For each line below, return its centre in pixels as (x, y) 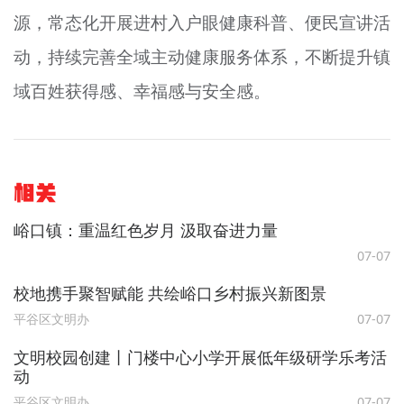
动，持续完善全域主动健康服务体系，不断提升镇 (202, 56)
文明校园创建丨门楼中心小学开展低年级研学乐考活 (200, 357)
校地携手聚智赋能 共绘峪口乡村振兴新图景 (170, 294)
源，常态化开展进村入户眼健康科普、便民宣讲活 (202, 22)
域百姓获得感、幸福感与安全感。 (142, 91)
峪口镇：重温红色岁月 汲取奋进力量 (145, 230)
